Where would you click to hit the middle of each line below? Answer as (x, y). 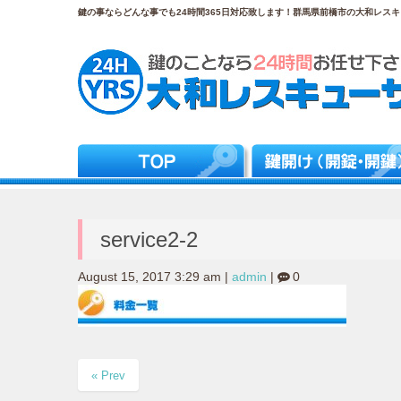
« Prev (108, 376)
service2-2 (149, 239)
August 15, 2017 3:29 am (149, 277)
